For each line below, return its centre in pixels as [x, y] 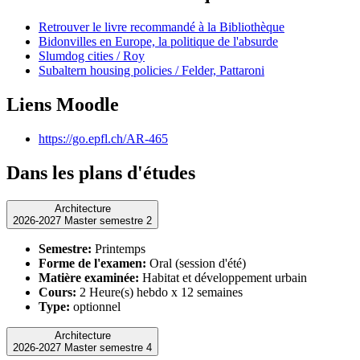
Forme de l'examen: [92, 263]
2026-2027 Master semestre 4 [108, 347]
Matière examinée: [89, 277]
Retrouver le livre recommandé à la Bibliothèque [162, 27]
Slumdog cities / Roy [92, 56]
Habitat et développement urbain [223, 277]
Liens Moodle [63, 104]
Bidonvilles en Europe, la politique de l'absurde [158, 42]
